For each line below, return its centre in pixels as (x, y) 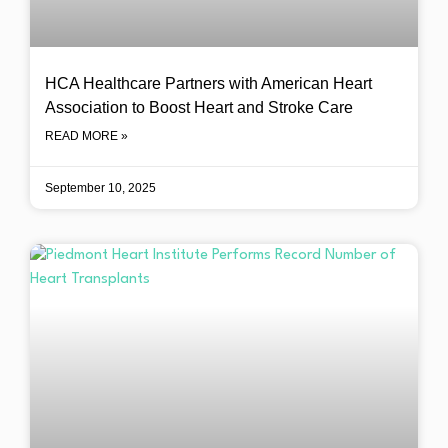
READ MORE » (86, 136)
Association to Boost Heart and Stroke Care (199, 107)
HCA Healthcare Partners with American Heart (208, 83)
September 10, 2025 (100, 188)
